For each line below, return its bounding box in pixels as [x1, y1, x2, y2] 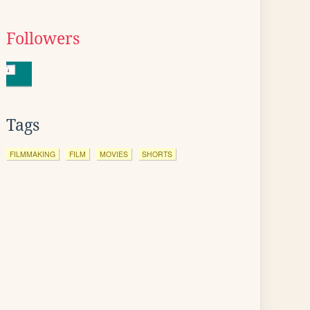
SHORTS [142, 149, 172, 159]
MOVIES [100, 149, 128, 159]
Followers [6, 30, 80, 48]
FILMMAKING [10, 149, 55, 159]
